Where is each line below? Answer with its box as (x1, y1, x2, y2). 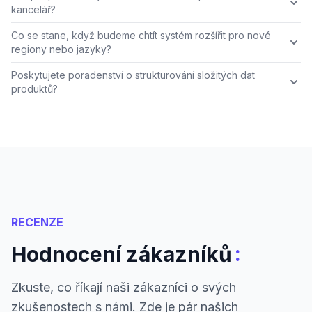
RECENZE (11, 215, 63, 230)
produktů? (11, 83, 58, 95)
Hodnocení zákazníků (11, 242, 232, 267)
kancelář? (11, 3, 56, 16)
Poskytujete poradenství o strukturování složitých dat (11, 69, 255, 81)
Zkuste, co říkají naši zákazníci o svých (11, 280, 236, 295)
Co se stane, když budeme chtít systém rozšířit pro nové (11, 29, 271, 42)
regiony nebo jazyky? (11, 43, 111, 56)
